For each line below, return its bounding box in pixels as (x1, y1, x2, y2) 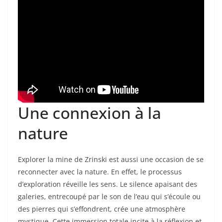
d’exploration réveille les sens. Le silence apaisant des (18, 179, 197, 189)
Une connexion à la (18, 102, 161, 123)
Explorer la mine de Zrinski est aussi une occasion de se (18, 154, 204, 164)
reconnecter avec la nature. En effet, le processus (18, 166, 182, 176)
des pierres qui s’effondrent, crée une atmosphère (18, 204, 185, 214)
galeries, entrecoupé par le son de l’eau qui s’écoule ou (18, 191, 201, 201)
